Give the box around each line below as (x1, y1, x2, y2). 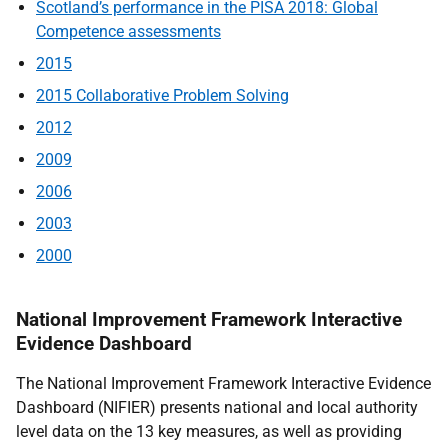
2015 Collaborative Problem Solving (36, 86, 289, 105)
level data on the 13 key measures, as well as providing (16, 422, 402, 441)
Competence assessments (36, 22, 221, 41)
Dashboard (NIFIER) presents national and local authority (16, 398, 418, 417)
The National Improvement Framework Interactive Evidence (16, 374, 431, 393)
